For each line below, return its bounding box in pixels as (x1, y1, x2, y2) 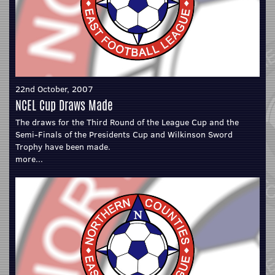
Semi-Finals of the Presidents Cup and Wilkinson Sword (15, 128, 233, 141)
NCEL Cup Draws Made (15, 96, 113, 114)
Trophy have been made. (15, 140, 110, 153)
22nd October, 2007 (15, 82, 93, 95)
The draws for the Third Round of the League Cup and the (15, 115, 239, 128)
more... (15, 152, 43, 165)
